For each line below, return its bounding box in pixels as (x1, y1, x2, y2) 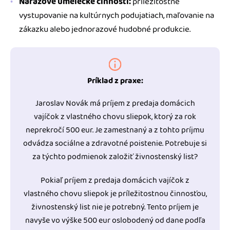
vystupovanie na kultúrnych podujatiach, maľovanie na (19, 9, 214, 23)
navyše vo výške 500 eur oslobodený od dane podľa (25, 214, 205, 227)
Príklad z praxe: (87, 74, 143, 88)
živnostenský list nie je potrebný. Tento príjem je (31, 201, 199, 214)
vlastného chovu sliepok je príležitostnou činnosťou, (23, 187, 207, 201)
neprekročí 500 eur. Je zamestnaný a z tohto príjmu (26, 124, 204, 137)
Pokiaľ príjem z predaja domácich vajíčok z (41, 174, 189, 187)
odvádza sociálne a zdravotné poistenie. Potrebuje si (23, 137, 207, 150)
